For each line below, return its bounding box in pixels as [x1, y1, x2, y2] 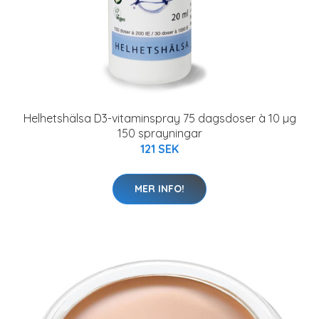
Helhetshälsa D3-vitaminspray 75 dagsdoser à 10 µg [23, 111, 296, 125]
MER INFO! [135, 182, 184, 195]
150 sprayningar [117, 126, 202, 140]
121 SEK [140, 142, 179, 156]
